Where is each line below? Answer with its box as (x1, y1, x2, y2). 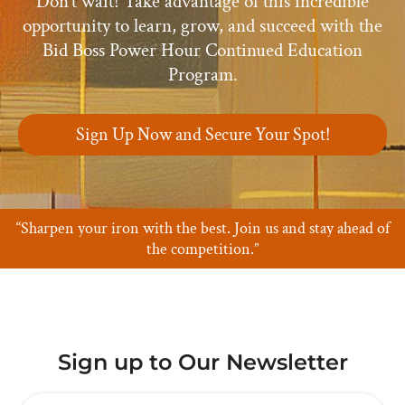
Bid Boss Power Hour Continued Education (42, 38, 363, 63)
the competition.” (146, 239, 259, 260)
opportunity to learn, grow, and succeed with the (23, 14, 382, 39)
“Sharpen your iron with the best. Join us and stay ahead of (15, 218, 390, 240)
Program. (167, 62, 238, 88)
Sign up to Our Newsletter (57, 349, 348, 376)
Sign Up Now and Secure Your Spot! (75, 123, 330, 147)
